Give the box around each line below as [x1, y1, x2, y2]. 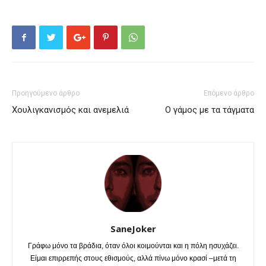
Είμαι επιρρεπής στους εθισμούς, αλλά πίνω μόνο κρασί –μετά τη [30, 254, 236, 263]
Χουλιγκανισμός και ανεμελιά [12, 104, 129, 116]
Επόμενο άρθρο [204, 89, 254, 98]
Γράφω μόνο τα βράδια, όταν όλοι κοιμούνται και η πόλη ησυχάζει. [27, 242, 239, 251]
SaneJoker [110, 223, 156, 235]
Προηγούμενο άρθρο [12, 89, 80, 98]
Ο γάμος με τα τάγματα [165, 104, 254, 116]
